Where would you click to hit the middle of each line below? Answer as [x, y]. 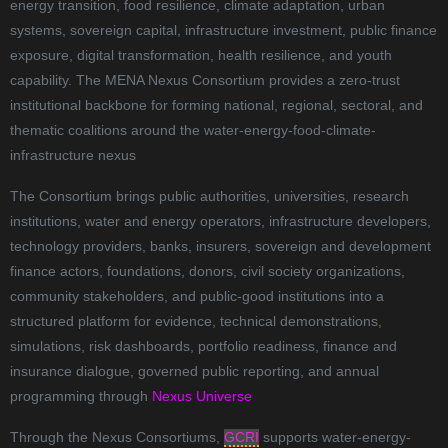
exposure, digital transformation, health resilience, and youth [201, 55]
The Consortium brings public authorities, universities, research [209, 196]
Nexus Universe [202, 396]
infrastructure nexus [73, 155]
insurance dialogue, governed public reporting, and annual [194, 371]
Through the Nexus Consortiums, [117, 437]
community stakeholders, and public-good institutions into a [197, 296]
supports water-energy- [335, 437]
